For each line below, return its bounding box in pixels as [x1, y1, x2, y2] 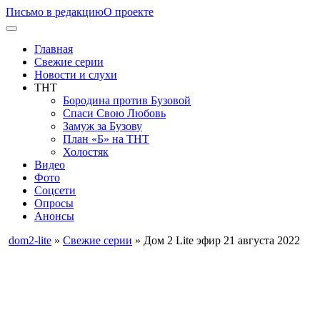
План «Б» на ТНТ [63, 133, 149, 145]
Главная [34, 43, 73, 55]
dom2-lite [9, 234, 51, 246]
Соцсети [34, 184, 76, 196]
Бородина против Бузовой [63, 94, 191, 106]
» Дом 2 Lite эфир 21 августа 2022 [132, 234, 300, 246]
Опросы [34, 197, 74, 209]
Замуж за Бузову [63, 120, 142, 132]
